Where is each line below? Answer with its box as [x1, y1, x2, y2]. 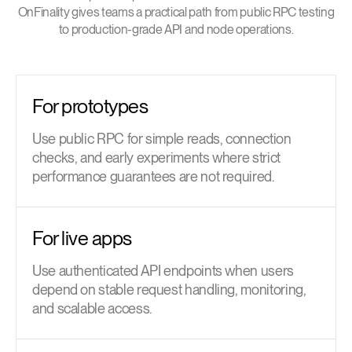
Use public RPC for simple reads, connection [32, 130, 291, 147]
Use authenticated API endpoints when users [32, 262, 294, 279]
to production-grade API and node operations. [58, 21, 294, 37]
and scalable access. [32, 299, 152, 317]
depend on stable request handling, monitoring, [32, 280, 306, 298]
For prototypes [32, 93, 148, 118]
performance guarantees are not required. [32, 167, 274, 185]
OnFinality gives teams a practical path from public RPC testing [17, 4, 335, 20]
